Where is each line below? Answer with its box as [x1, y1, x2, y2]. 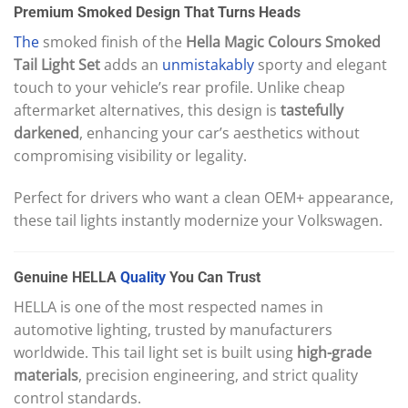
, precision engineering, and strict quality [78, 364, 358, 385]
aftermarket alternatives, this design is [14, 99, 280, 120]
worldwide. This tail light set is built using [14, 342, 297, 362]
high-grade [297, 342, 372, 362]
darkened [14, 122, 79, 143]
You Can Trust [166, 268, 260, 286]
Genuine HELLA [14, 268, 117, 286]
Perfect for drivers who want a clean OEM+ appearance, [14, 187, 393, 208]
